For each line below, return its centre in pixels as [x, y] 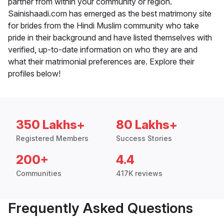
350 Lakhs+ [50, 125]
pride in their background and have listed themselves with [110, 38]
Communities [39, 173]
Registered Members [52, 138]
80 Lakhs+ [147, 125]
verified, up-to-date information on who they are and [103, 50]
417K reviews [139, 173]
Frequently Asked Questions [100, 208]
